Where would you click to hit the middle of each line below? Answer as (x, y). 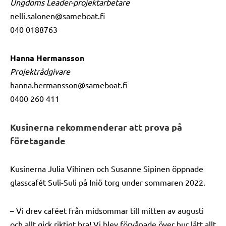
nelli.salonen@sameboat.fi (58, 16)
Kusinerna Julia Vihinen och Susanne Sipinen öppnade (107, 168)
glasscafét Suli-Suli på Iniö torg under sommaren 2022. (108, 182)
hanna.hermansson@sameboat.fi (69, 85)
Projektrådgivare (40, 71)
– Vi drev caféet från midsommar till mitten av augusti (107, 210)
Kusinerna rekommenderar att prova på (96, 127)
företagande (38, 140)
